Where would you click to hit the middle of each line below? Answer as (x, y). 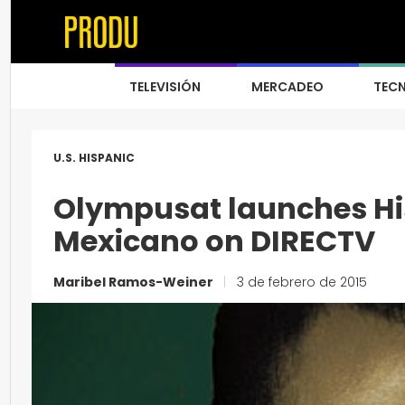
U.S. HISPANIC (94, 158)
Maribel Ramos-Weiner (135, 282)
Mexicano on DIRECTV (214, 241)
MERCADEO (287, 87)
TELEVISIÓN (165, 87)
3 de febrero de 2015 (300, 282)
